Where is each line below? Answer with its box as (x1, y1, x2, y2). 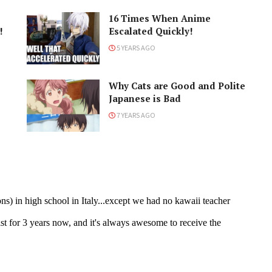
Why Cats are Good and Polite (109, 79, 245, 92)
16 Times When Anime (109, 12, 211, 25)
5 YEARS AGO (115, 42, 155, 53)
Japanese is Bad (109, 92, 181, 104)
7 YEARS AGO (115, 109, 155, 120)
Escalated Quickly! (109, 25, 193, 38)
